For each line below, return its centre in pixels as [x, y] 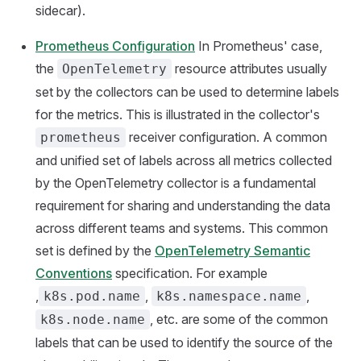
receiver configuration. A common [226, 137]
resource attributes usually [249, 68]
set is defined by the [95, 250]
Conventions [74, 273]
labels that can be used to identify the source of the [184, 342]
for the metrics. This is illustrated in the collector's [178, 114]
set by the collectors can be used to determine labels [187, 91]
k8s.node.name [93, 319]
